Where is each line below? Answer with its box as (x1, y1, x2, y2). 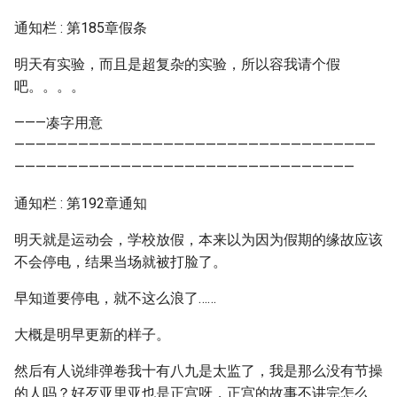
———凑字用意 (14, 114, 103, 131)
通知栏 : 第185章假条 (14, 19, 147, 36)
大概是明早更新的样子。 (14, 326, 170, 343)
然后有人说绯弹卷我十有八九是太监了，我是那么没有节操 (14, 362, 383, 379)
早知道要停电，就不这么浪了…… (14, 290, 216, 307)
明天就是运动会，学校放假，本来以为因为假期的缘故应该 (14, 231, 383, 248)
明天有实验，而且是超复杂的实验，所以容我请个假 (14, 56, 340, 73)
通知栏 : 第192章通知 (14, 195, 147, 212)
